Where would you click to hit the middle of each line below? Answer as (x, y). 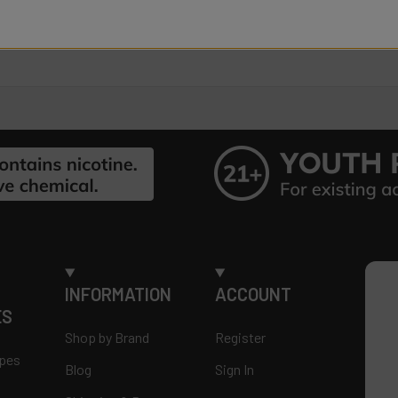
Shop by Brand (107, 338)
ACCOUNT (253, 295)
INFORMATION (119, 295)
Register (240, 338)
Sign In (234, 370)
